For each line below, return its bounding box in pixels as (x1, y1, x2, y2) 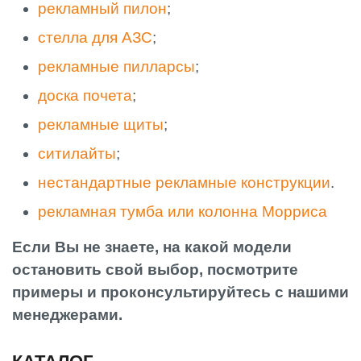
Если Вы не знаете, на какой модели (12, 239, 292, 256)
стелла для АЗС (38, 29, 152, 47)
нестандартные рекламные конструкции (38, 174, 330, 192)
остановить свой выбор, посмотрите (12, 261, 298, 279)
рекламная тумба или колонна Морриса (38, 203, 327, 221)
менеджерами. (12, 306, 122, 324)
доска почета (38, 87, 132, 105)
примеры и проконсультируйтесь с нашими (12, 284, 349, 301)
